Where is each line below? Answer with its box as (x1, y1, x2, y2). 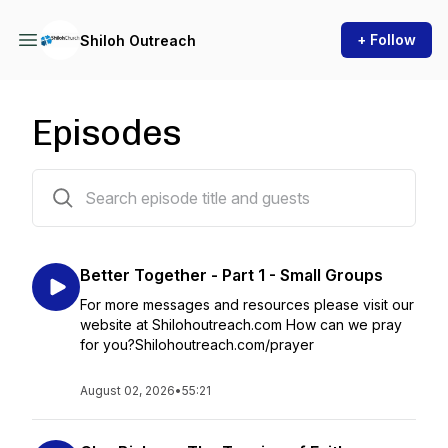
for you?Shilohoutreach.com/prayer (80, 336, 318, 353)
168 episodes (31, 173, 120, 190)
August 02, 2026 (80, 383, 175, 398)
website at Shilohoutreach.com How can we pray (80, 316, 402, 333)
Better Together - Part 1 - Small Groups (80, 265, 383, 285)
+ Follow (357, 31, 416, 48)
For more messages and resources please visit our (80, 296, 414, 313)
